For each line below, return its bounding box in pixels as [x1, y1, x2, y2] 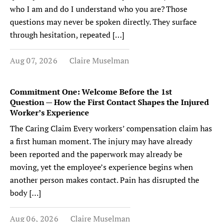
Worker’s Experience [10, 107, 91, 118]
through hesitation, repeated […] [10, 29, 124, 40]
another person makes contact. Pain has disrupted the [10, 174, 199, 185]
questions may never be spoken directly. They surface [10, 16, 197, 27]
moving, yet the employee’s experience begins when [10, 162, 193, 172]
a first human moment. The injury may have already [10, 136, 192, 147]
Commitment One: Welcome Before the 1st [10, 86, 172, 97]
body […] [10, 187, 41, 198]
